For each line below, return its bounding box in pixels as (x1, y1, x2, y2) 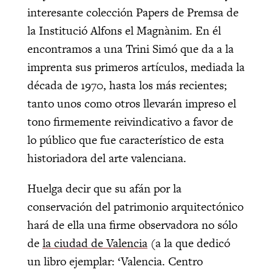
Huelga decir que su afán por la (27, 180, 182, 197)
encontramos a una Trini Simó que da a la (27, 40, 234, 57)
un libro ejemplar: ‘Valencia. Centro (27, 253, 203, 270)
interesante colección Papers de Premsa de (27, 4, 239, 21)
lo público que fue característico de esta (27, 131, 224, 148)
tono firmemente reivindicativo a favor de (27, 113, 233, 130)
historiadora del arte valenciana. (27, 149, 186, 166)
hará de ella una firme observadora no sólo (27, 216, 237, 233)
